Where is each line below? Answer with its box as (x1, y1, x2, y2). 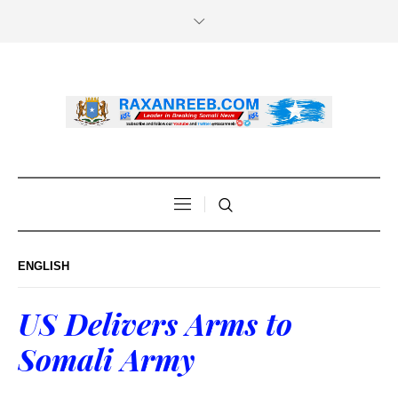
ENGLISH (18, 259, 69, 273)
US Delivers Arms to (18, 302, 292, 344)
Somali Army (18, 338, 195, 379)
